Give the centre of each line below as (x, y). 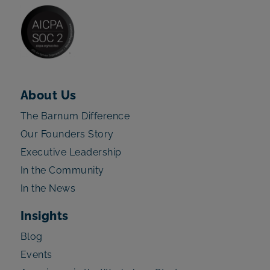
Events (36, 254)
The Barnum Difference (75, 116)
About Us (48, 95)
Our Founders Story (67, 134)
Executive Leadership (71, 152)
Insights (44, 215)
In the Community (62, 170)
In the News (48, 188)
